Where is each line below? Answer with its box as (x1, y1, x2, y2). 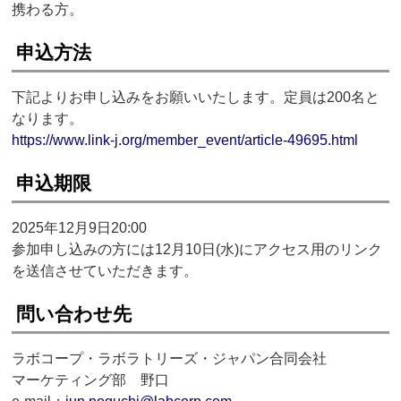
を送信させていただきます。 (12, 263, 199, 279)
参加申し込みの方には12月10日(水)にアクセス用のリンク (12, 242, 383, 258)
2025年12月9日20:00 (12, 220, 148, 236)
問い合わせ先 (16, 303, 132, 325)
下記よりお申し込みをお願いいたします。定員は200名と (12, 90, 380, 106)
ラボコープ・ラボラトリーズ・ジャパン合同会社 (12, 351, 328, 367)
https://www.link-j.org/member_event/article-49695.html (12, 132, 359, 149)
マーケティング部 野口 (12, 372, 170, 388)
